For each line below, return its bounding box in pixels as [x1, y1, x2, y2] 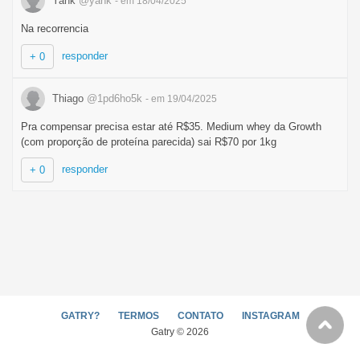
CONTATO [177, 310, 223, 321]
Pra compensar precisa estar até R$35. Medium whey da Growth [21, 121, 321, 133]
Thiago [49, 92, 87, 104]
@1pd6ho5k [87, 92, 142, 104]
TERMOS [117, 310, 159, 321]
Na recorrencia [21, 22, 88, 35]
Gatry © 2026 [151, 326, 209, 337]
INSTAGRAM [241, 310, 300, 321]
